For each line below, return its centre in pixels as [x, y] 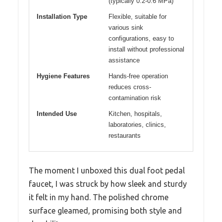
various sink [126, 27]
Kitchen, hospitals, [135, 113]
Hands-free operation [138, 76]
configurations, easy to [141, 38]
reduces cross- [130, 87]
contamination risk [135, 98]
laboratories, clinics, [137, 124]
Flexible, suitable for [138, 16]
